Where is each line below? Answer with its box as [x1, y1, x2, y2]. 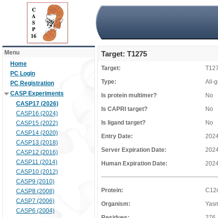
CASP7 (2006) [16, 198, 54, 204]
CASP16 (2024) [16, 110, 58, 117]
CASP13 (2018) [16, 139, 58, 146]
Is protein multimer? [101, 92, 157, 99]
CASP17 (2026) [16, 100, 58, 107]
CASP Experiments [10, 90, 64, 97]
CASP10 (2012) [16, 168, 58, 175]
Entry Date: [101, 133, 133, 140]
